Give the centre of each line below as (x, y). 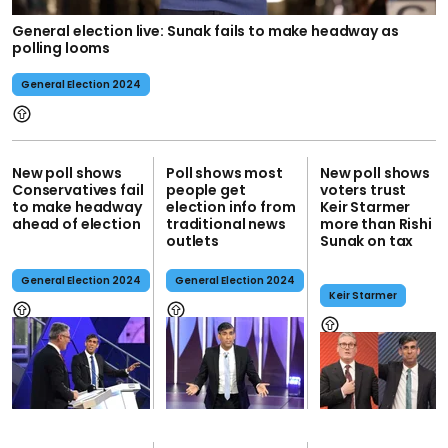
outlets (193, 241)
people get (206, 190)
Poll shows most (224, 173)
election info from (231, 207)
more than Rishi (376, 224)
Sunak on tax (367, 241)
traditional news (226, 224)
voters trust (363, 190)
